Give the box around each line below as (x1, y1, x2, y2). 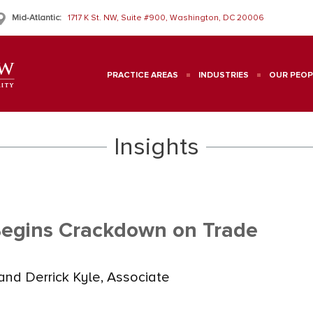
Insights (114, 132, 199, 161)
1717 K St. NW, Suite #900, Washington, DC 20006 (68, 13, 264, 23)
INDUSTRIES (198, 70, 249, 80)
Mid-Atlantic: (12, 13, 61, 23)
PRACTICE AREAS (107, 70, 178, 80)
